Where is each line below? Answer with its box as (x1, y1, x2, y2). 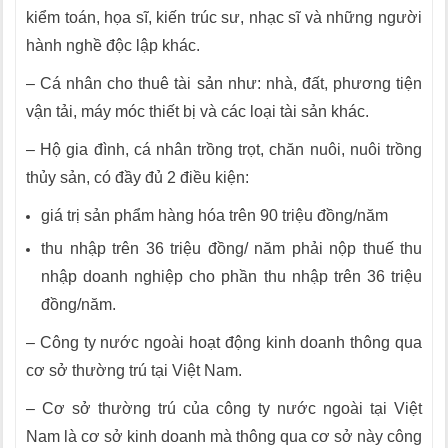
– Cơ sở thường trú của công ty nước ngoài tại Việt (26, 400, 422, 417)
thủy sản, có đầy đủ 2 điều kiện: (26, 169, 249, 186)
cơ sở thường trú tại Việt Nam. (26, 362, 242, 379)
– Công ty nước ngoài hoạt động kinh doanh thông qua (26, 334, 422, 351)
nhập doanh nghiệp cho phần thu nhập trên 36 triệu (41, 268, 422, 285)
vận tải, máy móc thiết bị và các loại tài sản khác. (26, 103, 369, 120)
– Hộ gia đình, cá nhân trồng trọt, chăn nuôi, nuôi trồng (26, 141, 422, 158)
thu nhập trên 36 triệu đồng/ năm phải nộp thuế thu (41, 240, 422, 257)
